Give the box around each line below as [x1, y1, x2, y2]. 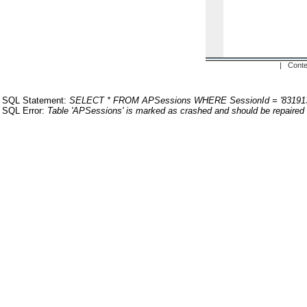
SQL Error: [2, 106, 47, 116]
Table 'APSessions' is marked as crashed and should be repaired [47, 106, 304, 116]
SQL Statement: [2, 95, 69, 106]
